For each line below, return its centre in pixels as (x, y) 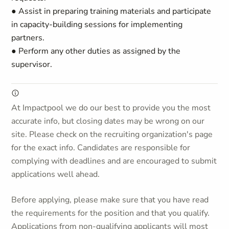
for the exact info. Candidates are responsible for (101, 148)
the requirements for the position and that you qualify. (111, 213)
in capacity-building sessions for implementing (97, 25)
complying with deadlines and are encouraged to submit (114, 161)
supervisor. (32, 64)
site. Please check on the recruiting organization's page (112, 134)
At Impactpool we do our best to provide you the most (111, 108)
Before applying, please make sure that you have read (110, 200)
